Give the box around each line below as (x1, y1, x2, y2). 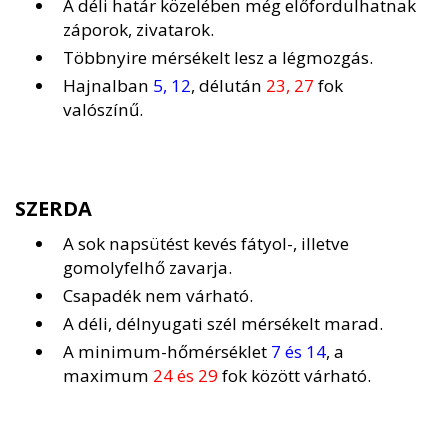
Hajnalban (63, 74, 153, 98)
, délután (191, 74, 266, 98)
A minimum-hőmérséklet (63, 340, 271, 364)
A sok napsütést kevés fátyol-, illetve (63, 232, 349, 256)
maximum (63, 364, 153, 388)
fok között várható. (218, 364, 371, 388)
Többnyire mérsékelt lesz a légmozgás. (63, 46, 373, 70)
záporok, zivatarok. (63, 18, 214, 42)
